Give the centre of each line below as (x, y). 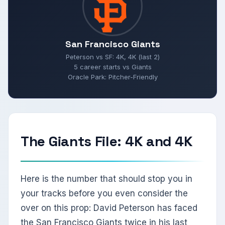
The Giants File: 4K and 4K (107, 141)
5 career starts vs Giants (113, 67)
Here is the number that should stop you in (106, 179)
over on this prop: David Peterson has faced (109, 208)
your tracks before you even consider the (104, 194)
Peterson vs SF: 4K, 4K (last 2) (113, 57)
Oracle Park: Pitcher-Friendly (113, 77)
